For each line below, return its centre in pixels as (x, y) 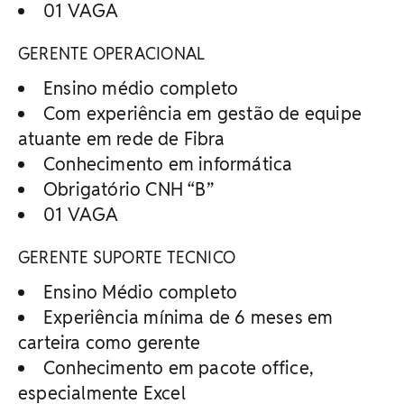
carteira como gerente (110, 342)
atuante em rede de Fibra (121, 138)
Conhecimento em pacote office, (178, 367)
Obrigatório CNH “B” (129, 189)
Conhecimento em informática (168, 164)
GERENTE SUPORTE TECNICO (127, 257)
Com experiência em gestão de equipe (203, 113)
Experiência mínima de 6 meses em (188, 317)
